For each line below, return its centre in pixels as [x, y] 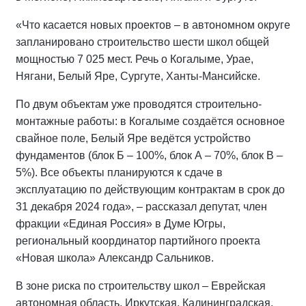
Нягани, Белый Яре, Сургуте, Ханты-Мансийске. [138, 76]
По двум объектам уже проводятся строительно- [139, 104]
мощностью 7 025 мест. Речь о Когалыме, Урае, [135, 59]
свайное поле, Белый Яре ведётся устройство [133, 138]
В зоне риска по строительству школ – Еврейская [141, 286]
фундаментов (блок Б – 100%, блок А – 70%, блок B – [149, 155]
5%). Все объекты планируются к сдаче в [119, 172]
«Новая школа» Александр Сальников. [115, 258]
